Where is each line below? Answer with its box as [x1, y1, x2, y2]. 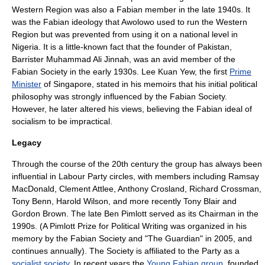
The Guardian [148, 234, 200, 243]
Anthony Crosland [118, 184, 185, 193]
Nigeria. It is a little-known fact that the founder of [12, 42, 198, 51]
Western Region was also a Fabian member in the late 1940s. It [12, 5, 250, 14]
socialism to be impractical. [12, 117, 112, 126]
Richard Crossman [189, 184, 259, 193]
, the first [195, 67, 230, 76]
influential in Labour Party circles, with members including [12, 172, 228, 181]
